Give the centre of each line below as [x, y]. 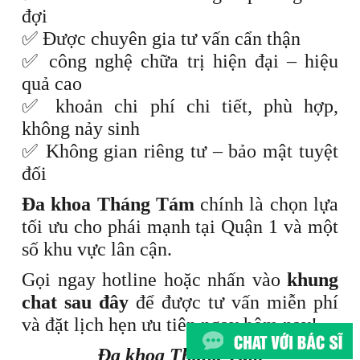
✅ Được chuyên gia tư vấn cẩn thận [161, 39]
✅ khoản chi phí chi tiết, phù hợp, [180, 106]
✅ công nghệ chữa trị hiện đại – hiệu [180, 61]
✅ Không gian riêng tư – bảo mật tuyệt [180, 151]
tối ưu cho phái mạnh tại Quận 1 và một [180, 227]
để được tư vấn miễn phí [233, 302]
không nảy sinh [81, 129]
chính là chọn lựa [266, 204]
